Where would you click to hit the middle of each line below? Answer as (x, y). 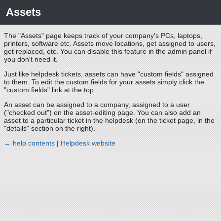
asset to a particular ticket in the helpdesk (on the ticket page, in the (109, 120)
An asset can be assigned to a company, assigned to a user (97, 105)
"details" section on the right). (50, 128)
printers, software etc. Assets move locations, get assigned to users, (110, 43)
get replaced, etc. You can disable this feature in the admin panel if (108, 51)
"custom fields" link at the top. (50, 90)
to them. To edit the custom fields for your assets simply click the (104, 82)
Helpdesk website (88, 143)
